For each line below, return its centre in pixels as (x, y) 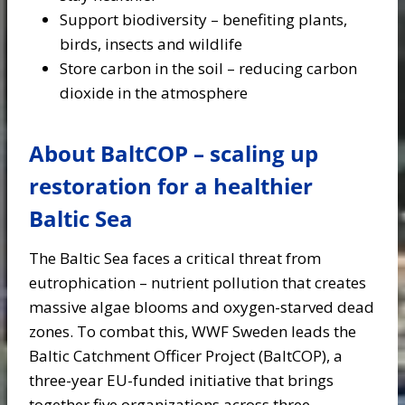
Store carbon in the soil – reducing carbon (208, 68)
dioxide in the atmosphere (154, 93)
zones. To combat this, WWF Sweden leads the (193, 331)
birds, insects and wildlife (151, 44)
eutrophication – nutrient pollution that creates (198, 283)
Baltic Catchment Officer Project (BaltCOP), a (186, 356)
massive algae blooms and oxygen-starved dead (202, 307)
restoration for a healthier (171, 186)
